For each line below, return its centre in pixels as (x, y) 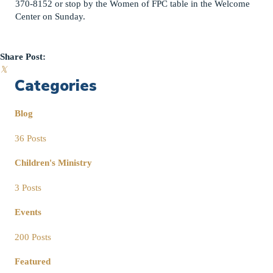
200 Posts (33, 237)
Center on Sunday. (53, 16)
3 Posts (28, 187)
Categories (56, 86)
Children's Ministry (53, 163)
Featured (33, 261)
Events (28, 212)
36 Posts (30, 138)
